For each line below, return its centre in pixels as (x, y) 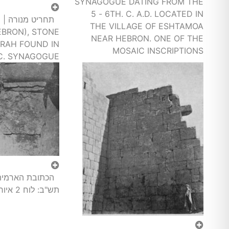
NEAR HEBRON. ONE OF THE (147, 38)
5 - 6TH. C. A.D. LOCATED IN (147, 14)
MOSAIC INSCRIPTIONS (158, 50)
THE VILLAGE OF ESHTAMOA (147, 26)
